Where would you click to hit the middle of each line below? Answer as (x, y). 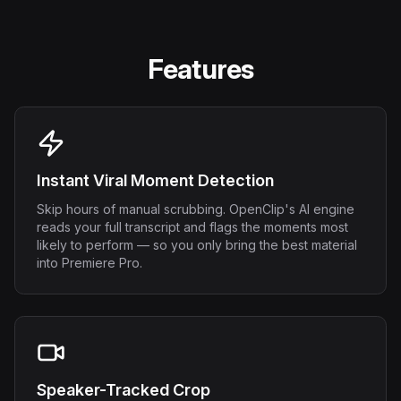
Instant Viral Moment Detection (155, 180)
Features (200, 69)
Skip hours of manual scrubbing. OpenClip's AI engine (196, 209)
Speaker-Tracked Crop (124, 390)
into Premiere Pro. (90, 263)
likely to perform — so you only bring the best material (197, 245)
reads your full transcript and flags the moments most (192, 227)
